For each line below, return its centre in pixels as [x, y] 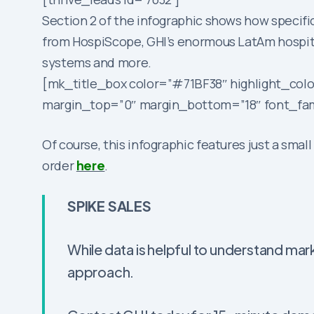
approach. [101, 272]
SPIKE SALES [109, 206]
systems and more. [97, 63]
